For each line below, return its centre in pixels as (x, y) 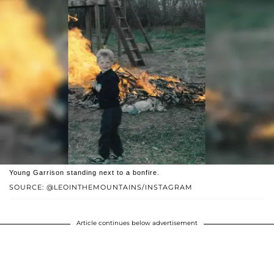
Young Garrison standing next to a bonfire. (84, 173)
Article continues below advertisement (137, 223)
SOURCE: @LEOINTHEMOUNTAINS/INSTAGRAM (101, 187)
